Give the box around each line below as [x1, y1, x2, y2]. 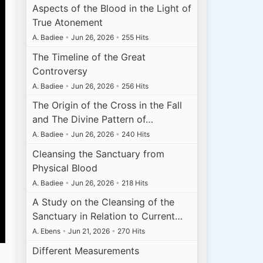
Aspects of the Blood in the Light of [32, 2, 192, 14]
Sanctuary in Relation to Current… [32, 210, 183, 222]
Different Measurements [32, 244, 140, 257]
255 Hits [120, 32, 149, 42]
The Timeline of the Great [32, 50, 146, 63]
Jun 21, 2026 [66, 227, 112, 236]
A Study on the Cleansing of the [32, 196, 175, 208]
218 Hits [120, 178, 149, 187]
